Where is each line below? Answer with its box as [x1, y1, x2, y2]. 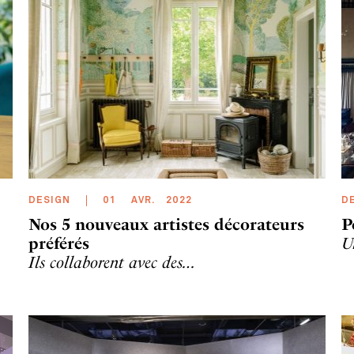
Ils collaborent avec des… [28, 253, 196, 272]
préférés [28, 234, 89, 253]
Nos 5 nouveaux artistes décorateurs [28, 215, 304, 234]
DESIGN [28, 196, 70, 205]
